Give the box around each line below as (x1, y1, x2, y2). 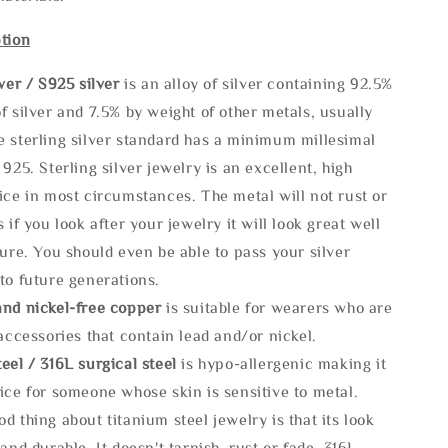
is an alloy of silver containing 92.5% (124, 74, 394, 91)
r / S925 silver (14, 74, 125, 91)
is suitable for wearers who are (166, 298, 393, 315)
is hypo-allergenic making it (176, 354, 387, 371)
